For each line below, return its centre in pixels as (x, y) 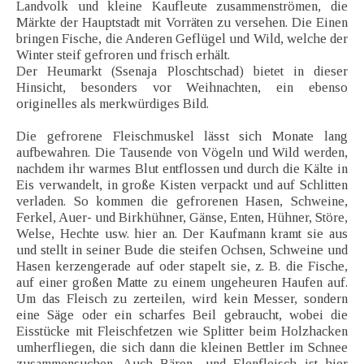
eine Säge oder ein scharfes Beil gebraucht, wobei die (182, 315)
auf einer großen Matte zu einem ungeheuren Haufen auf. (182, 283)
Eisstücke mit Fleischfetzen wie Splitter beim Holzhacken (182, 331)
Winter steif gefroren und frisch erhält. (123, 55)
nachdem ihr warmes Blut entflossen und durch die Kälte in (182, 169)
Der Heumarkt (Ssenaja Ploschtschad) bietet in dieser (182, 71)
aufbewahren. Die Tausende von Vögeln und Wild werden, (182, 153)
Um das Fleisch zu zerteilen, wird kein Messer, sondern (182, 299)
